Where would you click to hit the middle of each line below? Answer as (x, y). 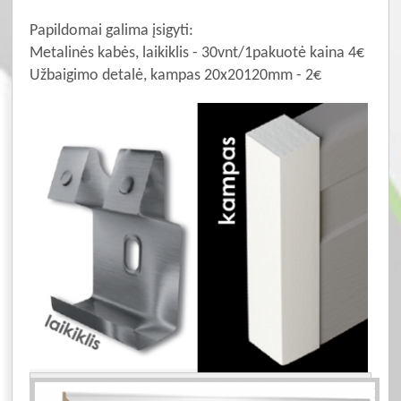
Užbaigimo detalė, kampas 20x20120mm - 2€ (175, 75)
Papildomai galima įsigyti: (111, 30)
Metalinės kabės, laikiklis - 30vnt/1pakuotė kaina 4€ (196, 53)
